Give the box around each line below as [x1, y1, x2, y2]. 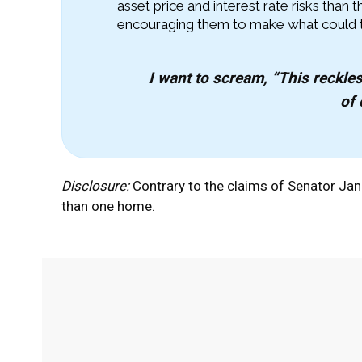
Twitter [297, 303, 326, 314]
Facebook [200, 303, 239, 314]
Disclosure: [61, 177, 129, 194]
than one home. [61, 197, 155, 214]
